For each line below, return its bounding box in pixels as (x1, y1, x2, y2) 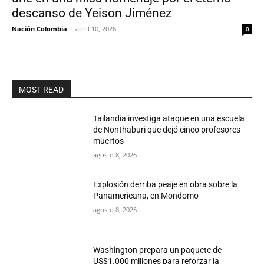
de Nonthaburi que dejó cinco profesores (93, 125, 241, 134)
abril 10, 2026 (75, 24, 116, 33)
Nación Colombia (12, 24, 67, 33)
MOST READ (19, 85, 64, 94)
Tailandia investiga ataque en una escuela (93, 114, 245, 123)
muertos (93, 136, 124, 146)
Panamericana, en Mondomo (93, 190, 199, 200)
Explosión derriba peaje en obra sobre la (93, 179, 238, 189)
